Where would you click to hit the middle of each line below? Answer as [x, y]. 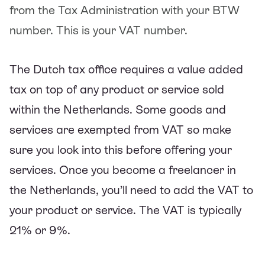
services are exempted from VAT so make [120, 129]
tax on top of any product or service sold [117, 89]
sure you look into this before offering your [121, 149]
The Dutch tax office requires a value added [126, 69]
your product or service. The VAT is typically [125, 210]
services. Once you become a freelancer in [123, 169]
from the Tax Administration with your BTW [125, 10]
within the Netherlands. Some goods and [118, 109]
